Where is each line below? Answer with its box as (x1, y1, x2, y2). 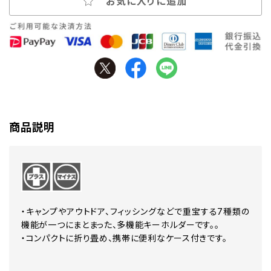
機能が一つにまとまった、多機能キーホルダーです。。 (21, 220, 220, 230)
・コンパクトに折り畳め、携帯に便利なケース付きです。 (21, 233, 227, 244)
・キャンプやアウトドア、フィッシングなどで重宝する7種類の (21, 206, 250, 217)
